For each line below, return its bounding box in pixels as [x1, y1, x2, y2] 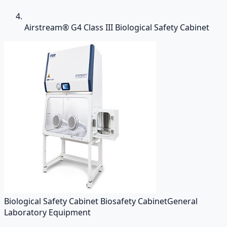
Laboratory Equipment [4, 207, 91, 218]
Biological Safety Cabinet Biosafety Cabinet [4, 196, 167, 207]
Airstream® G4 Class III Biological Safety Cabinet [24, 22, 209, 33]
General [167, 196, 198, 207]
